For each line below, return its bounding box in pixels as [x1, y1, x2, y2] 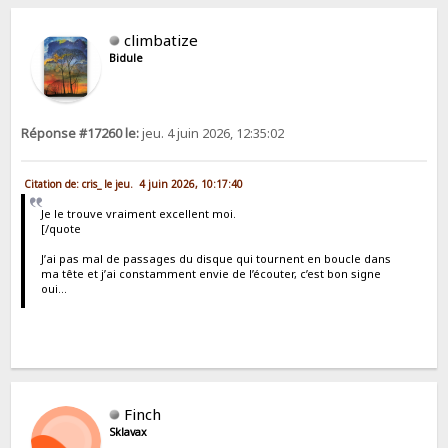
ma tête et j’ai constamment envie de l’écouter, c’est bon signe [40, 266, 381, 282]
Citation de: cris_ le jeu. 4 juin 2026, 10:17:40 [24, 177, 244, 192]
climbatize [124, 29, 199, 50]
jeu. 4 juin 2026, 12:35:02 [139, 124, 285, 142]
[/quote [40, 221, 81, 237]
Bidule [109, 50, 144, 65]
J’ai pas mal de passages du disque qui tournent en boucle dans [40, 251, 391, 267]
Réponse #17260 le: [21, 124, 140, 142]
